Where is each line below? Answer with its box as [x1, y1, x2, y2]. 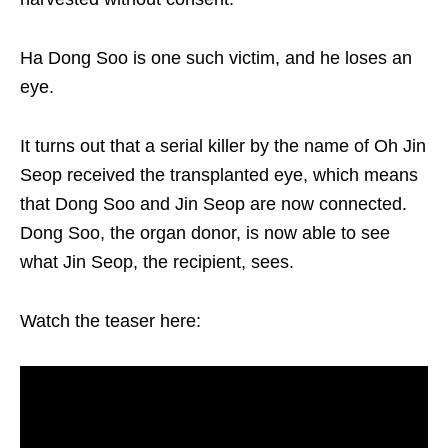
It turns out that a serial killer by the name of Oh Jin [20, 136, 426, 157]
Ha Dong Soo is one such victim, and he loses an [20, 48, 412, 69]
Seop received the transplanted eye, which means [20, 165, 418, 186]
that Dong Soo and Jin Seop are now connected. [20, 194, 407, 215]
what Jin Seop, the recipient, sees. [20, 252, 294, 273]
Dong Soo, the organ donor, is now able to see [20, 223, 390, 244]
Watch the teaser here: [20, 311, 201, 332]
